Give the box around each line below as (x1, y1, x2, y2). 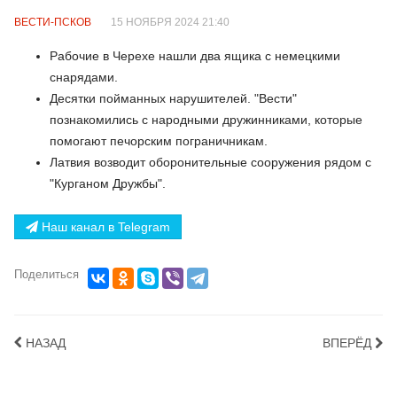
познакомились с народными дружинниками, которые (50, 113, 362, 127)
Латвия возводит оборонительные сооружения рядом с (50, 155, 371, 169)
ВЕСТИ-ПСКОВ (14, 15, 91, 28)
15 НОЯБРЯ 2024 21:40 (110, 15, 230, 28)
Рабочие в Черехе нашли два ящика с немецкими (50, 49, 340, 63)
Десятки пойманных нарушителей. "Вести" (50, 91, 297, 105)
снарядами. (50, 70, 118, 84)
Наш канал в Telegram (38, 220, 170, 234)
